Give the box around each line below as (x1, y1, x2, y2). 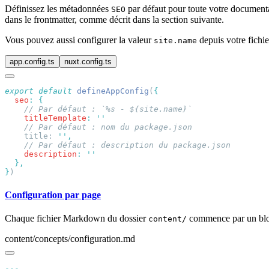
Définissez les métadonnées (5, 4, 111, 14)
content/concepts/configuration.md (5, 233, 135, 244)
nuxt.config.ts (64, 57, 112, 67)
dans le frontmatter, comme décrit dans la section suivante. (5, 14, 224, 25)
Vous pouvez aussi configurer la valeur (5, 35, 154, 46)
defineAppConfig (72, 86, 149, 96)
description (5, 150, 77, 159)
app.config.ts (10, 57, 55, 67)
